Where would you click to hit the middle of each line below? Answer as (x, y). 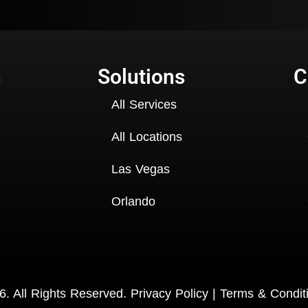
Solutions (141, 77)
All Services (144, 105)
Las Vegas (141, 169)
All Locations (147, 137)
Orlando (133, 202)
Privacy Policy (169, 294)
